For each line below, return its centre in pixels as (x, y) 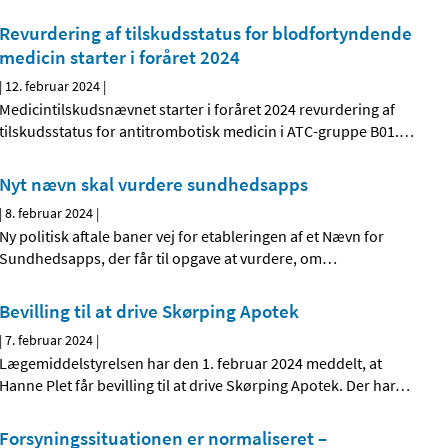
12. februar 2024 (53, 86)
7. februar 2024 (49, 340)
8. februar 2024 (49, 213)
